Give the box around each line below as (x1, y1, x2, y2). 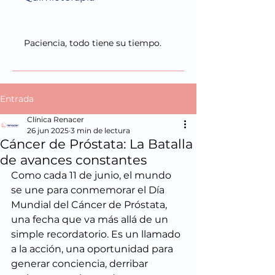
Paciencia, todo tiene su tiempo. (24, 37, 161, 48)
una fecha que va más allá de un (11, 214, 171, 225)
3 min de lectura (71, 126, 130, 135)
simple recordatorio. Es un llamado (11, 228, 183, 240)
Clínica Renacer (27, 115, 84, 124)
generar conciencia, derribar (11, 258, 150, 269)
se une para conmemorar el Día (11, 184, 167, 196)
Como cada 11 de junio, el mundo (11, 169, 174, 181)
